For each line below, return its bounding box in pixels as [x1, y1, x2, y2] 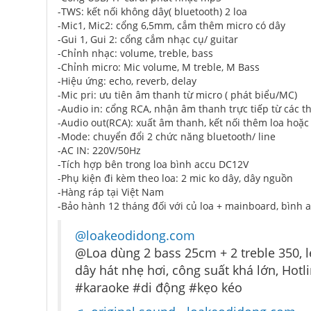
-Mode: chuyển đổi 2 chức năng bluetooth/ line [58, 130, 276, 143]
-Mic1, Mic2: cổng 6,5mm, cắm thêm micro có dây [58, 19, 285, 32]
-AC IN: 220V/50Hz [58, 144, 141, 157]
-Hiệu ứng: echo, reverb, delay [58, 74, 196, 87]
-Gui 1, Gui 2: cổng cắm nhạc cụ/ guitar [58, 33, 238, 46]
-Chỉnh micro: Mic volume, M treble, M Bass [58, 60, 260, 74]
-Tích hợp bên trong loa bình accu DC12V [58, 158, 249, 171]
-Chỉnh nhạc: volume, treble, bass [58, 47, 213, 60]
